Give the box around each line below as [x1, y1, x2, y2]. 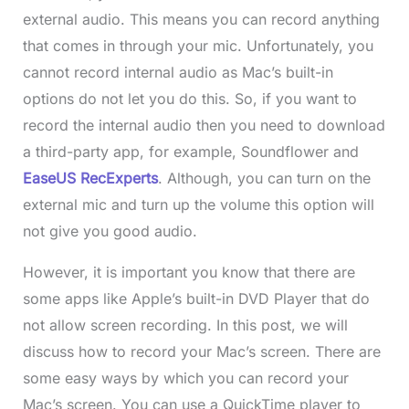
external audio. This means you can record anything [22, 10, 380, 29]
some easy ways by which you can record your [22, 369, 349, 388]
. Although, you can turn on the [157, 169, 371, 188]
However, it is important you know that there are [22, 263, 355, 282]
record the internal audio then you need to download [22, 116, 385, 135]
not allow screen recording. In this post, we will [22, 316, 348, 335]
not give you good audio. [22, 222, 197, 241]
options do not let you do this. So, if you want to [22, 89, 357, 109]
